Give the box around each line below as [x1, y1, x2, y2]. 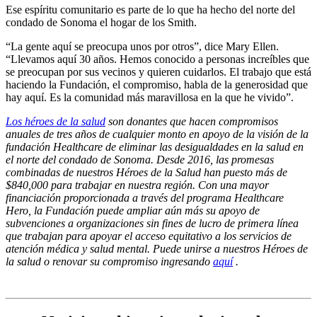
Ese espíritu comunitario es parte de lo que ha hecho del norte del [6, 3, 295, 16]
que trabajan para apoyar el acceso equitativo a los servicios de [6, 229, 292, 242]
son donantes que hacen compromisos [105, 115, 278, 127]
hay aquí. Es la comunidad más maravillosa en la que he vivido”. [6, 91, 294, 103]
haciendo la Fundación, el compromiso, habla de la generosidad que [6, 78, 308, 91]
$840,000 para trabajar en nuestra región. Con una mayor [6, 178, 269, 191]
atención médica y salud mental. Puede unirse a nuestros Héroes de [6, 242, 308, 255]
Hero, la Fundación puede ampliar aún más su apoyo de [6, 204, 260, 217]
